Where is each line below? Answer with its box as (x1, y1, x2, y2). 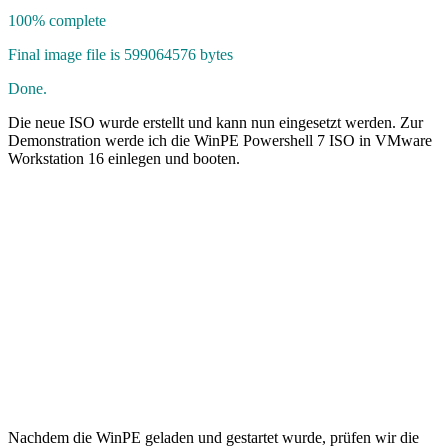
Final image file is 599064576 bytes (8, 45, 233, 63)
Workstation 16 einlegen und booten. (8, 149, 240, 167)
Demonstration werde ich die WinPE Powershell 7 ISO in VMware (8, 131, 432, 149)
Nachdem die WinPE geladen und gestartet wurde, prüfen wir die (8, 428, 419, 446)
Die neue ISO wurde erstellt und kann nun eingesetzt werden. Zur (8, 113, 423, 131)
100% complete (8, 11, 106, 29)
